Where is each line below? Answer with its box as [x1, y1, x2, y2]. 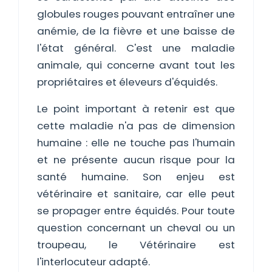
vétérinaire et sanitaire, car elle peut [37, 186, 235, 201]
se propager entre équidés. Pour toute [37, 203, 235, 218]
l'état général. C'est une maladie [37, 41, 235, 55]
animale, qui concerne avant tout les [37, 58, 235, 72]
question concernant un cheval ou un [37, 220, 235, 235]
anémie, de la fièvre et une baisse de [37, 24, 235, 38]
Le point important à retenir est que [37, 101, 235, 116]
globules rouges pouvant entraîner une [37, 7, 235, 21]
